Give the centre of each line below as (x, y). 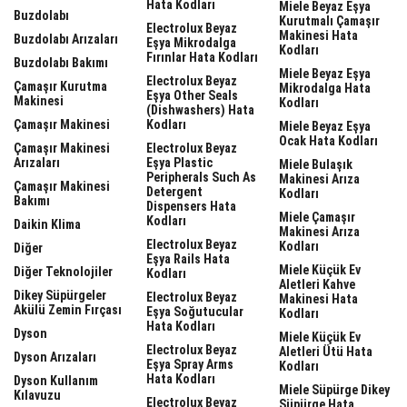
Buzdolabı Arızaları (66, 39)
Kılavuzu (37, 395)
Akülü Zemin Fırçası (68, 309)
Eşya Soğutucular (195, 311)
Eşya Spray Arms (190, 364)
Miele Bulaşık (316, 164)
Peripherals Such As (201, 177)
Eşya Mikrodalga (191, 42)
